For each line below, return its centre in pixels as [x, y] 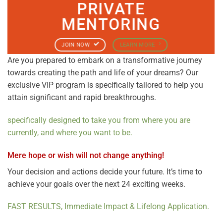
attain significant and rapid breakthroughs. [82, 98]
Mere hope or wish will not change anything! [86, 155]
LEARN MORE [137, 45]
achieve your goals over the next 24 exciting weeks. [96, 184]
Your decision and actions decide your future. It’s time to [105, 171]
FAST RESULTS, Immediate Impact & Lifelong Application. [108, 207]
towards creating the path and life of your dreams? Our [103, 73]
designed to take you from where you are [119, 120]
